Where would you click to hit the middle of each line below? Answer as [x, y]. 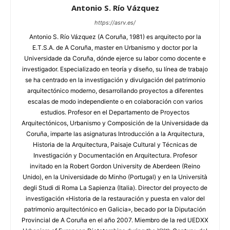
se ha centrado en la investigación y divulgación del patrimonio [115, 80]
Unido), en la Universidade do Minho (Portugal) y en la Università [115, 177]
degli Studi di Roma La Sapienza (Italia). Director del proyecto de [115, 187]
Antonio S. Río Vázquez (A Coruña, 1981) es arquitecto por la [115, 36]
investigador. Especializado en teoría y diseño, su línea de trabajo [115, 69]
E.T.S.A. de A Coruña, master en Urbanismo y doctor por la [115, 47]
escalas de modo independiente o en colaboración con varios [115, 101]
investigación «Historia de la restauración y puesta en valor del [115, 198]
